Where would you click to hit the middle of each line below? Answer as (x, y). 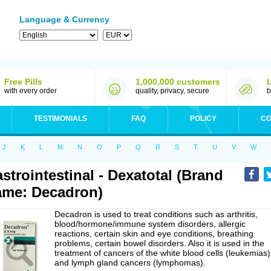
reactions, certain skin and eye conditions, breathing (154, 233)
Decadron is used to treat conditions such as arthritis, (156, 214)
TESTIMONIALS (60, 119)
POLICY (203, 119)
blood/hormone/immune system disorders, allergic (150, 224)
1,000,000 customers (178, 82)
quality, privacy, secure (172, 91)
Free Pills (23, 82)
